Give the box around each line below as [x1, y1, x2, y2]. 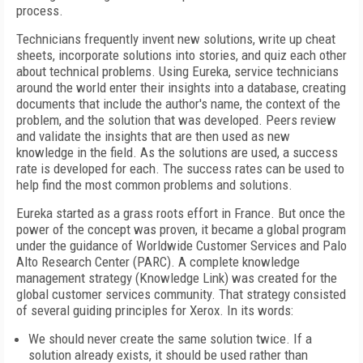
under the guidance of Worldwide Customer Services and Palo [16, 237, 347, 254]
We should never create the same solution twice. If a [28, 331, 312, 347]
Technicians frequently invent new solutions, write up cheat [16, 31, 335, 47]
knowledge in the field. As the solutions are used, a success [16, 144, 338, 160]
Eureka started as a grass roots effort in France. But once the [16, 205, 345, 221]
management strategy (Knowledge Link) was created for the [16, 270, 337, 286]
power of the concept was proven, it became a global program [16, 221, 346, 237]
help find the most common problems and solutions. [16, 177, 293, 193]
